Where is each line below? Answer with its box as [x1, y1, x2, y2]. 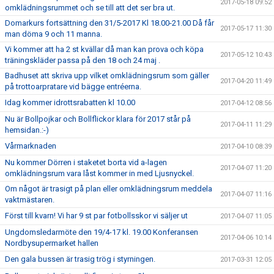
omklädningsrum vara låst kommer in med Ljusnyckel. [5, 169, 194, 178]
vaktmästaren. [5, 195, 54, 204]
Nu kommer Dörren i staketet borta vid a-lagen [5, 158, 167, 167]
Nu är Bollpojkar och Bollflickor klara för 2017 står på [5, 114, 191, 124]
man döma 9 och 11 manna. [5, 29, 102, 39]
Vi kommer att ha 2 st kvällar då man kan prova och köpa [5, 45, 204, 54]
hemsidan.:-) [5, 125, 49, 135]
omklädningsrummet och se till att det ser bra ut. [5, 3, 175, 12]
